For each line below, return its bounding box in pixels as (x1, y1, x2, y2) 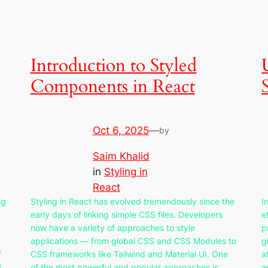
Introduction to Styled (30, 54, 197, 78)
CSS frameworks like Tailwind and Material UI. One (30, 248, 228, 259)
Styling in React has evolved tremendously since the (30, 196, 234, 206)
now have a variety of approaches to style (30, 222, 195, 233)
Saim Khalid (92, 150, 150, 162)
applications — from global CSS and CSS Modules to (30, 235, 236, 246)
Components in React (30, 75, 195, 99)
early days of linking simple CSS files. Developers (30, 209, 223, 220)
